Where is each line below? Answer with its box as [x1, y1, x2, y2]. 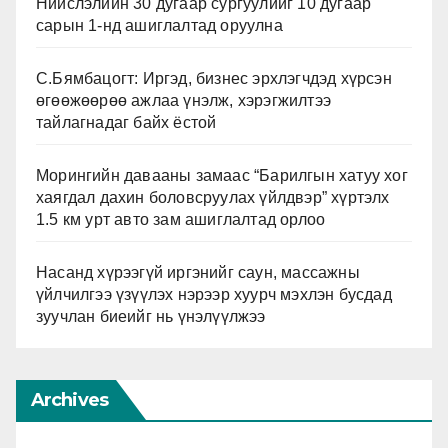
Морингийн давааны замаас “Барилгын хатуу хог [36, 166, 408, 184]
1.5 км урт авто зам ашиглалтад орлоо [36, 210, 326, 228]
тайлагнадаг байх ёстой [36, 113, 217, 131]
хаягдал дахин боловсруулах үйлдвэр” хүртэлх [36, 188, 390, 206]
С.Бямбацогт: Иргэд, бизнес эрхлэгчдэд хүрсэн [36, 69, 392, 87]
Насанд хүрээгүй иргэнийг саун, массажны [36, 263, 360, 281]
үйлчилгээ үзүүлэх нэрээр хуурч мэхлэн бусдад [36, 285, 392, 303]
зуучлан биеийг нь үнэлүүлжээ [36, 307, 266, 325]
